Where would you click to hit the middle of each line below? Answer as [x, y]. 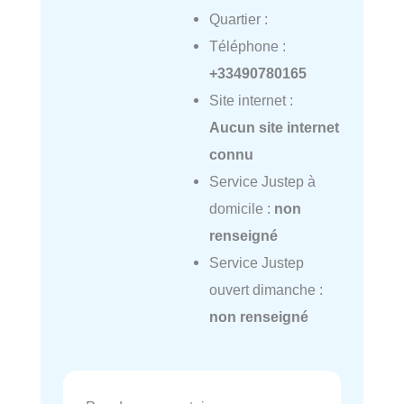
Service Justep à [262, 182]
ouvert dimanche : [266, 290]
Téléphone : [247, 46]
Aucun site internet [274, 128]
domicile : [241, 209]
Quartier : [238, 19]
